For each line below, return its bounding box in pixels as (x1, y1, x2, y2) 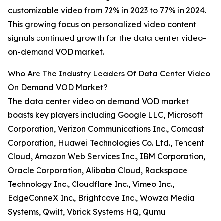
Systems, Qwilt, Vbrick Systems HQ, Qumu (8, 207, 166, 217)
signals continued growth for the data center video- (8, 33, 206, 43)
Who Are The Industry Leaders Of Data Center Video (8, 69, 210, 79)
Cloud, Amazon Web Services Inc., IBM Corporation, (8, 151, 205, 162)
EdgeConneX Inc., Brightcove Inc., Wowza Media (8, 193, 195, 203)
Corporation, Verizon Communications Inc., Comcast (8, 124, 204, 134)
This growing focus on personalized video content (8, 19, 196, 30)
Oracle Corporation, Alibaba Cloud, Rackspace (8, 165, 187, 176)
